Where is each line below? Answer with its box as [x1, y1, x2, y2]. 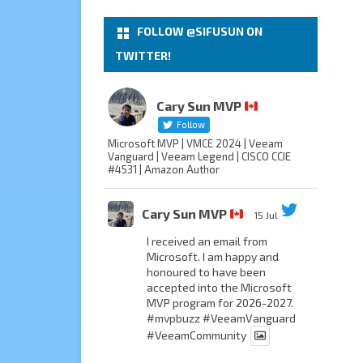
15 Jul [254, 209, 279, 221]
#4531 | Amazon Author [108, 163, 220, 177]
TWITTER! [115, 49, 171, 63]
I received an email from [147, 234, 267, 249]
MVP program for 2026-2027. [147, 296, 293, 310]
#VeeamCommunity [147, 328, 246, 343]
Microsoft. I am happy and [147, 250, 279, 264]
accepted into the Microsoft [147, 280, 292, 295]
